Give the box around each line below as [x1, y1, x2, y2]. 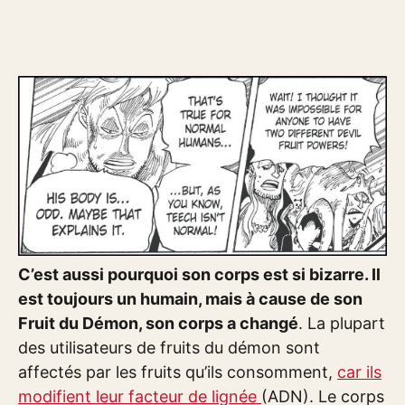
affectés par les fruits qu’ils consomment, [18, 363, 337, 382]
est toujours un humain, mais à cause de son [18, 289, 363, 309]
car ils [337, 363, 381, 382]
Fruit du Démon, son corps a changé [18, 314, 298, 334]
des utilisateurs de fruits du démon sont [18, 338, 320, 358]
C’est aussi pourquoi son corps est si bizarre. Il [18, 265, 381, 285]
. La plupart [298, 314, 385, 334]
